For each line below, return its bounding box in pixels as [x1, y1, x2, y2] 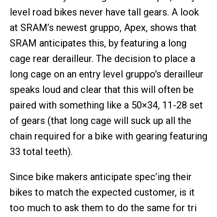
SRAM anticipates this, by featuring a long [10, 37, 186, 49]
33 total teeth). [10, 146, 73, 157]
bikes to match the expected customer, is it [10, 186, 195, 198]
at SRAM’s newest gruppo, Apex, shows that [10, 22, 197, 33]
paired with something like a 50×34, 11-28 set [10, 99, 203, 111]
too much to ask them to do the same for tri [10, 202, 197, 214]
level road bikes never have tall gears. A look [10, 6, 199, 18]
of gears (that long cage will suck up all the [10, 115, 191, 126]
